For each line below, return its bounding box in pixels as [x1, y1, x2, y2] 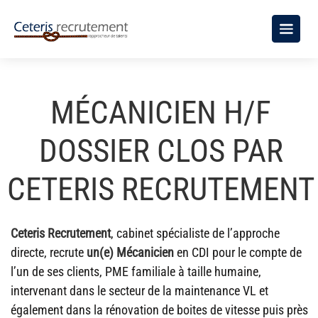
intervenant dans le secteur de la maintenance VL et [11, 283, 268, 298]
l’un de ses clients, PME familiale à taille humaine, [11, 264, 261, 279]
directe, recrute [11, 245, 87, 260]
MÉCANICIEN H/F [50, 94, 271, 131]
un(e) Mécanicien [87, 245, 174, 260]
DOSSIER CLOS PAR [38, 132, 283, 170]
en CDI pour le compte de [174, 245, 302, 260]
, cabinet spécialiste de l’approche [111, 226, 280, 241]
